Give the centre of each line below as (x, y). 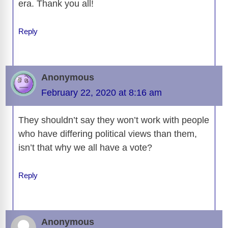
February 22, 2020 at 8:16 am (102, 93)
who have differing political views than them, (108, 134)
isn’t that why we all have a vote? (85, 148)
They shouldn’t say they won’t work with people (114, 120)
